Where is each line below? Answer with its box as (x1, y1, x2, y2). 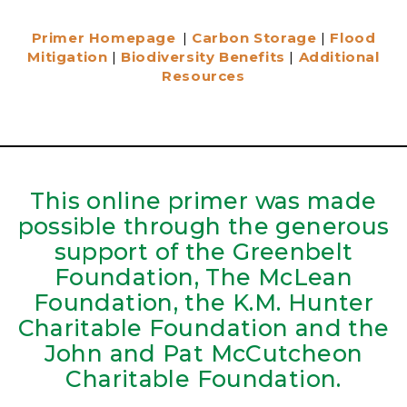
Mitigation (27, 48, 108, 66)
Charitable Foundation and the (17, 314, 390, 342)
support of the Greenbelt (54, 238, 353, 266)
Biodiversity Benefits (121, 48, 285, 66)
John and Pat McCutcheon (44, 340, 363, 368)
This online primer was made (30, 187, 377, 215)
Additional (298, 48, 380, 66)
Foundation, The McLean (54, 263, 353, 292)
